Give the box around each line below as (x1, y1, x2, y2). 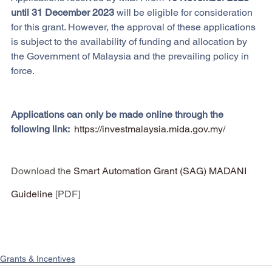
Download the (11, 165, 71, 177)
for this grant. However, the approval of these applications (11, 21, 258, 33)
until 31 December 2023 (11, 6, 117, 18)
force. (11, 64, 35, 76)
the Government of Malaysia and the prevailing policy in (11, 50, 251, 62)
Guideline (11, 188, 53, 200)
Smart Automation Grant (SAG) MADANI (73, 165, 249, 177)
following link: (11, 123, 74, 135)
